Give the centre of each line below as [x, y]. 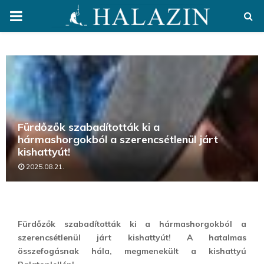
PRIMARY [41, 15]
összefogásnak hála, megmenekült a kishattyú [132, 251]
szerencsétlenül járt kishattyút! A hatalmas [132, 237]
